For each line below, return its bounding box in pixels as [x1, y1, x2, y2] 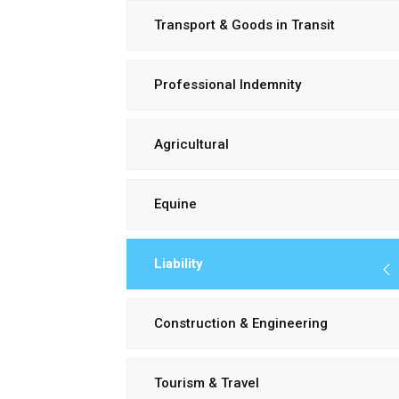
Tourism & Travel [154, 375, 259, 391]
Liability [154, 256, 203, 272]
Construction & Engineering [154, 315, 328, 331]
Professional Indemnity [154, 77, 301, 93]
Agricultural [154, 136, 229, 152]
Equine [154, 196, 197, 212]
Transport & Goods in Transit [154, 17, 335, 33]
